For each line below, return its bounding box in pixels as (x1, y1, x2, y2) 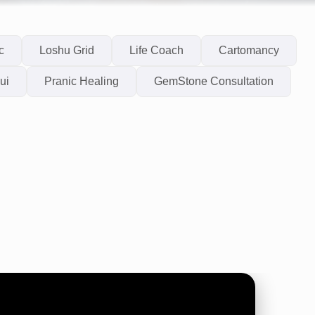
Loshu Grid (39, 44, 94, 56)
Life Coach (129, 44, 184, 56)
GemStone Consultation (154, 75, 274, 87)
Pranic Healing (44, 75, 119, 87)
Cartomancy (218, 44, 279, 56)
